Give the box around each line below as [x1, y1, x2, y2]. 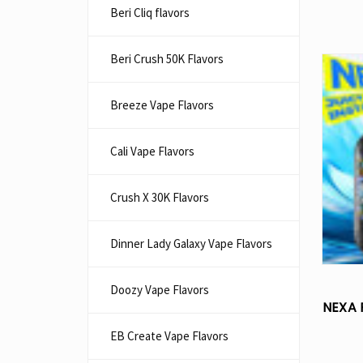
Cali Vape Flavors [110, 143, 194, 159]
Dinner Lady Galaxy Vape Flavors [110, 236, 272, 251]
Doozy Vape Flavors [110, 282, 209, 297]
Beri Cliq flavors [110, 5, 190, 20]
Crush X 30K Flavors [110, 190, 209, 205]
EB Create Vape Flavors [110, 328, 228, 344]
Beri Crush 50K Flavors [110, 51, 224, 66]
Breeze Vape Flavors [110, 97, 214, 113]
